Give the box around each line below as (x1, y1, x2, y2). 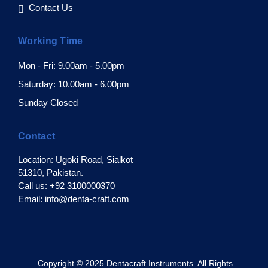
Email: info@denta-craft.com (18, 194, 129, 204)
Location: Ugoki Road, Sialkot (18, 154, 133, 165)
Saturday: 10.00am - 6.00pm (18, 79, 129, 89)
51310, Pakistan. (18, 167, 83, 178)
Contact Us (29, 2, 73, 13)
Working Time (18, 36, 83, 46)
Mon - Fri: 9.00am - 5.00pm (18, 60, 124, 71)
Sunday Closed (18, 98, 78, 108)
